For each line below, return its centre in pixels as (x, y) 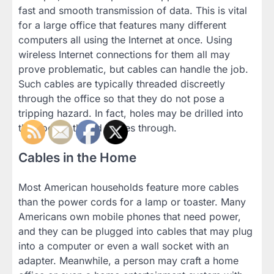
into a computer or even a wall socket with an (124, 246)
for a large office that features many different (122, 25)
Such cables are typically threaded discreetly (122, 83)
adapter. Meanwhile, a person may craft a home (128, 260)
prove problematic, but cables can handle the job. (133, 69)
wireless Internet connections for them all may (124, 54)
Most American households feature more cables (128, 187)
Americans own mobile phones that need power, (130, 216)
